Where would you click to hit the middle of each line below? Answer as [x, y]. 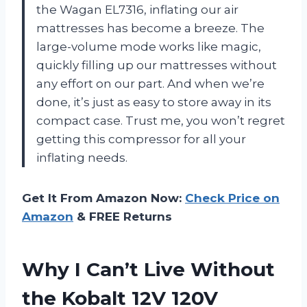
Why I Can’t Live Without [148, 269]
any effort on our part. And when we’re [150, 83]
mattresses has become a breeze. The [150, 28]
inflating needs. [82, 157]
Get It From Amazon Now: [103, 198]
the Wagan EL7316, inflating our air [137, 9]
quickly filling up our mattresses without [157, 65]
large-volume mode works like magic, [149, 46]
